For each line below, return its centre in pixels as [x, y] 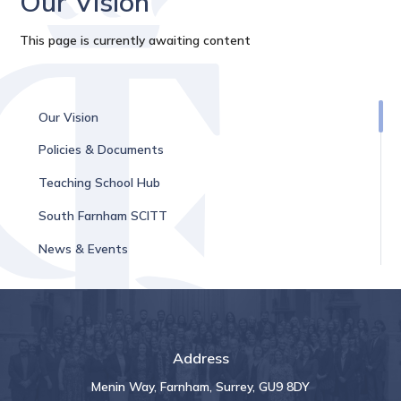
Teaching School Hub [99, 183]
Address [200, 358]
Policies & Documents [101, 149]
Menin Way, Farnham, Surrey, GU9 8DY [200, 386]
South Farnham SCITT [102, 215]
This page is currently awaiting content [136, 40]
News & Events [83, 248]
